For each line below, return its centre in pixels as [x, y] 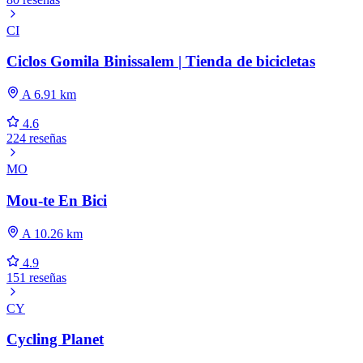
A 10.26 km [51, 233]
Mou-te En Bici [57, 200]
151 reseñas [36, 277]
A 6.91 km [48, 95]
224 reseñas [36, 139]
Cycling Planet [55, 340]
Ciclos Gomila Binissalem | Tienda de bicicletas [161, 62]
